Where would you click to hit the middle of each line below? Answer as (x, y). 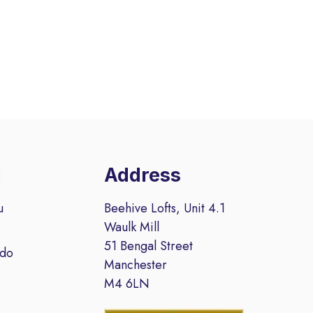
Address (143, 175)
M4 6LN (127, 283)
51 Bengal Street (149, 246)
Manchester (136, 264)
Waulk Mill (132, 227)
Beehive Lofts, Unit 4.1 (165, 208)
